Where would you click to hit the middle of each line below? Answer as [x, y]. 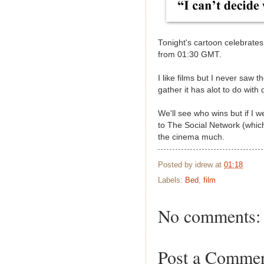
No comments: [209, 216]
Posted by [176, 164]
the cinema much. [191, 137]
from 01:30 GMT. [190, 54]
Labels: [171, 180]
